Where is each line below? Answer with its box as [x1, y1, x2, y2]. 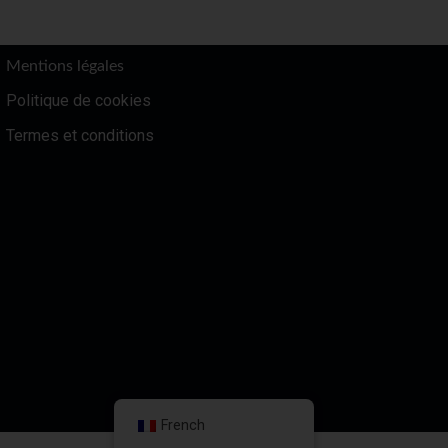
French [160, 417, 205, 434]
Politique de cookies [5, 91, 151, 111]
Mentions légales [5, 58, 124, 75]
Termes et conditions [5, 126, 154, 146]
